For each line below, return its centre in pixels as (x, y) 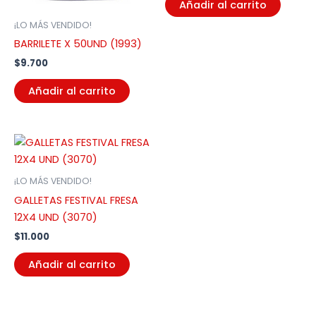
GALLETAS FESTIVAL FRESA (76, 200)
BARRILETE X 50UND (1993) (78, 43)
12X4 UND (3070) (56, 217)
